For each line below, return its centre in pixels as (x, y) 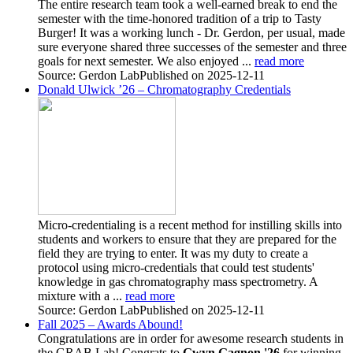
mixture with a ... (82, 295)
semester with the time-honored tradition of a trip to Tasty (180, 18)
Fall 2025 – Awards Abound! (110, 324)
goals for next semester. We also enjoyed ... (146, 61)
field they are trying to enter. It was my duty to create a (173, 253)
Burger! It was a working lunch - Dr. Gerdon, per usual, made (191, 32)
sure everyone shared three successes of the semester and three (192, 46)
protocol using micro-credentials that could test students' (176, 267)
